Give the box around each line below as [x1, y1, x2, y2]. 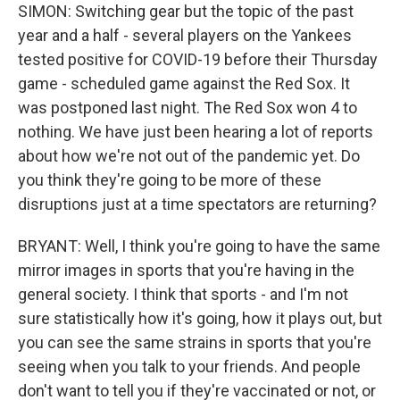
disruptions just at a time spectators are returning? [18, 195, 377, 213]
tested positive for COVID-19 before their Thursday [18, 50, 378, 69]
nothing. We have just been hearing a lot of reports [18, 122, 373, 141]
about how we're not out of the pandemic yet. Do [18, 146, 360, 165]
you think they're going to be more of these [18, 171, 321, 189]
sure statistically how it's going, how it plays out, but [18, 309, 382, 328]
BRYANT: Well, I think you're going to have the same [18, 237, 380, 255]
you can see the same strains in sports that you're [18, 333, 371, 352]
